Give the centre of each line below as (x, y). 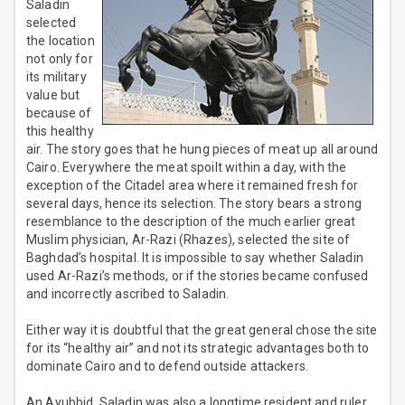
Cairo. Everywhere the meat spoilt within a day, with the (187, 168)
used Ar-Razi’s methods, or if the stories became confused (198, 276)
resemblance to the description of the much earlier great (191, 222)
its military (57, 77)
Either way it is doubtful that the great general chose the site (202, 330)
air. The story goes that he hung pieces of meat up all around (202, 150)
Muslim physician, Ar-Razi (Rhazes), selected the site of (188, 240)
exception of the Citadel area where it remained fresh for (193, 186)
